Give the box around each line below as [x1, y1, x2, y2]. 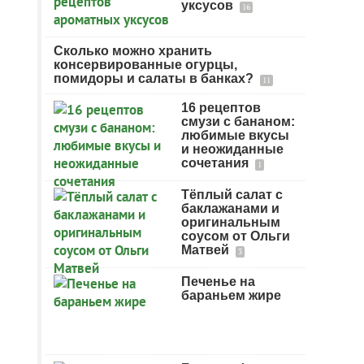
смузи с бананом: [181, 115, 295, 128]
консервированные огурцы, [54, 58, 237, 71]
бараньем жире [181, 288, 281, 302]
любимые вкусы [181, 128, 289, 142]
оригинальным [181, 215, 280, 229]
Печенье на [181, 275, 255, 288]
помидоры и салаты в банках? [54, 71, 257, 85]
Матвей [181, 243, 232, 257]
